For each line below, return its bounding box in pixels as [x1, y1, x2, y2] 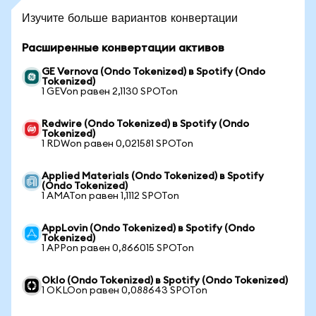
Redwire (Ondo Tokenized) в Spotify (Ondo [42, 119, 249, 129]
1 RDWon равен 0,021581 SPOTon [42, 139, 193, 149]
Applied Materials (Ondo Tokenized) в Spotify [42, 171, 264, 181]
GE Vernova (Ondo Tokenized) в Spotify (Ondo [42, 67, 265, 77]
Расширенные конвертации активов [22, 42, 224, 54]
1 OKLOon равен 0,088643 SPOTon [42, 286, 207, 296]
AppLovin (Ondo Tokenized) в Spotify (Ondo [42, 224, 255, 233]
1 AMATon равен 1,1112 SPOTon [42, 191, 179, 201]
